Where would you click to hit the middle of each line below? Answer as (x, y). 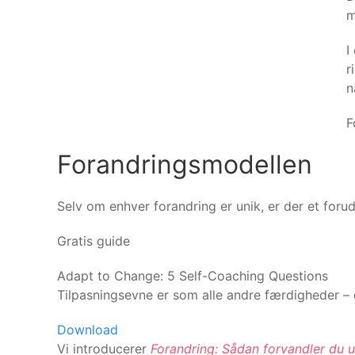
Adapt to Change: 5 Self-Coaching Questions (193, 275)
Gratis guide (94, 240)
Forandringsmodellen (185, 164)
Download (88, 329)
